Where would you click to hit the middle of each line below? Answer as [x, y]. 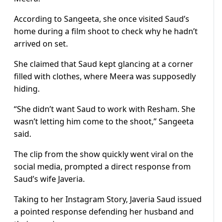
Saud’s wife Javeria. [49, 179]
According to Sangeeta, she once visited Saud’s [102, 19]
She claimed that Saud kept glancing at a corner [104, 64]
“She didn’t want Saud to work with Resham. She [105, 109]
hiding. [27, 89]
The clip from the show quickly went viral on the [104, 154]
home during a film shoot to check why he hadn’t [106, 31]
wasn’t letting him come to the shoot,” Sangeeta [104, 122]
